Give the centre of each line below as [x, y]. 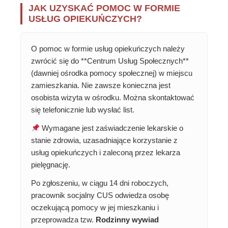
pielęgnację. [51, 165]
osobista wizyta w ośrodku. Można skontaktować [113, 98]
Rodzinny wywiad [127, 220]
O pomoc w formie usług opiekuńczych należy [108, 49]
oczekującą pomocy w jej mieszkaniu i [95, 208]
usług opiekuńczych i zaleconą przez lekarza [106, 153]
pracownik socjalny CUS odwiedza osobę [100, 195]
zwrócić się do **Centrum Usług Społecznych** [110, 61]
